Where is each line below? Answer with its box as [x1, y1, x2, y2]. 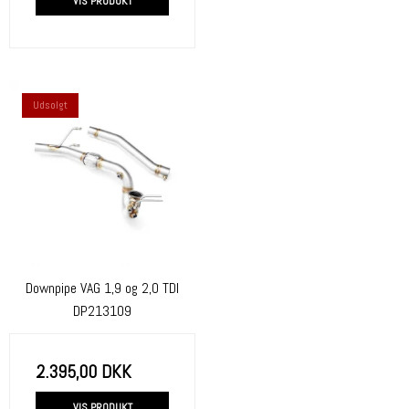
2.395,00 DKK [36, 360, 131, 384]
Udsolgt [33, 98, 68, 113]
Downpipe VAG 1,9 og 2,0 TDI [26, 279, 179, 299]
